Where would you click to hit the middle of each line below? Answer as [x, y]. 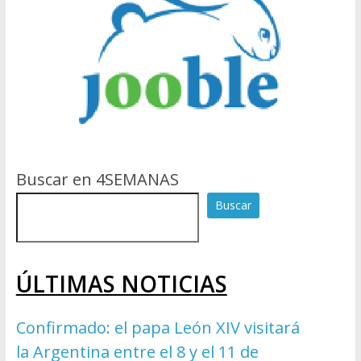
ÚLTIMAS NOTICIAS [121, 284]
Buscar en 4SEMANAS [97, 180]
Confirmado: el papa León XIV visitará [158, 328]
